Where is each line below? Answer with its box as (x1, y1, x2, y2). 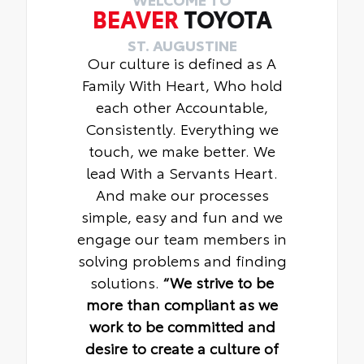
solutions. (90, 271, 163, 292)
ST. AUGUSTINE (127, 33, 237, 55)
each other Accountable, (96, 95, 268, 117)
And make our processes (95, 183, 269, 205)
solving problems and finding (77, 249, 287, 271)
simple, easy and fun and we (81, 205, 283, 227)
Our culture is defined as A (88, 51, 276, 73)
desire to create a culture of (85, 336, 279, 358)
